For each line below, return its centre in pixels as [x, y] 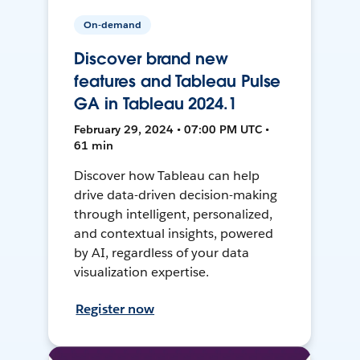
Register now [115, 309]
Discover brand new [151, 59]
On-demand [113, 25]
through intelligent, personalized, [173, 215]
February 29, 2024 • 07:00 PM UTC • [172, 130]
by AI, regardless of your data [162, 253]
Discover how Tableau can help [167, 176]
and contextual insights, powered [174, 234]
